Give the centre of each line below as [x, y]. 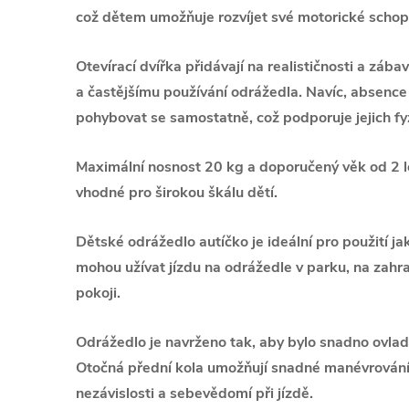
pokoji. [98, 293]
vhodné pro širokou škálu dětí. [177, 193]
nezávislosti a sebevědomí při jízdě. [194, 393]
